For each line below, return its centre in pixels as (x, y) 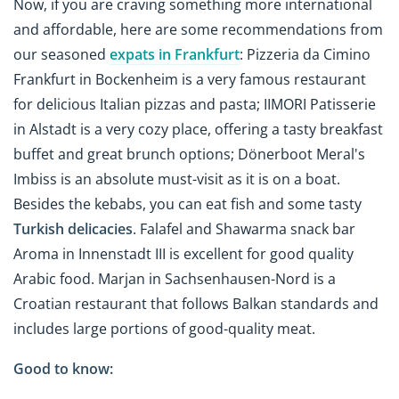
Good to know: (63, 369)
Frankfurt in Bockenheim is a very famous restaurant (190, 80)
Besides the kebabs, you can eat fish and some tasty (187, 204)
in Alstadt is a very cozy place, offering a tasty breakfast (198, 130)
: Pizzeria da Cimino (305, 55)
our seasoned (61, 55)
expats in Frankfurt (175, 55)
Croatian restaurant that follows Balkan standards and (196, 304)
